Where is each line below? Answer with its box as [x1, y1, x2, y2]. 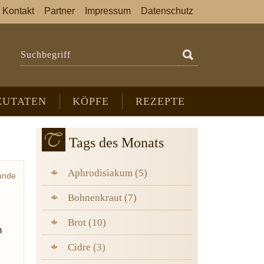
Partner [44, 6, 75, 16]
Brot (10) [68, 217, 106, 228]
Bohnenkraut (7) [68, 192, 137, 203]
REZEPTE [136, 95, 186, 107]
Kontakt [2, 6, 34, 16]
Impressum [85, 6, 131, 16]
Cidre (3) [68, 242, 105, 253]
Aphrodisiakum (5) [68, 167, 147, 179]
